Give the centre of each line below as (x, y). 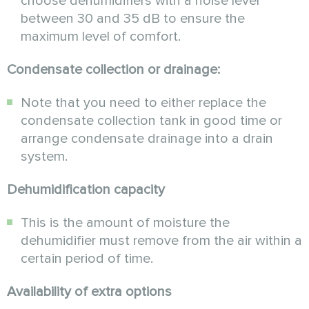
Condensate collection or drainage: (113, 70)
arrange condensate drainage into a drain (147, 139)
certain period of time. (87, 259)
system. (44, 157)
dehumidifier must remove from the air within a (161, 241)
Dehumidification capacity (86, 190)
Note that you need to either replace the (143, 103)
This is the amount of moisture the (125, 223)
